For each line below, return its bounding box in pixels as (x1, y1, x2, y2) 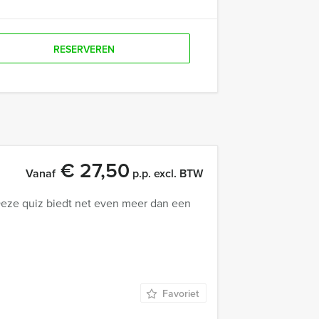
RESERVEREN (53, 42, 115, 56)
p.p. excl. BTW (130, 165, 203, 182)
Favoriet (162, 286, 199, 300)
